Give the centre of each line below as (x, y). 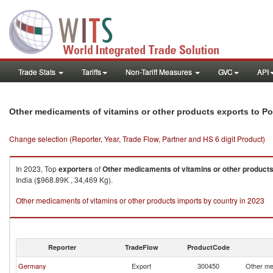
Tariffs (91, 72)
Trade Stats (38, 72)
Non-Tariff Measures (160, 72)
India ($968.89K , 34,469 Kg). (64, 179)
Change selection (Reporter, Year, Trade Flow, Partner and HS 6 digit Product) (137, 139)
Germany (32, 266)
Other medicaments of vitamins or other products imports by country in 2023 (140, 200)
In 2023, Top (37, 168)
